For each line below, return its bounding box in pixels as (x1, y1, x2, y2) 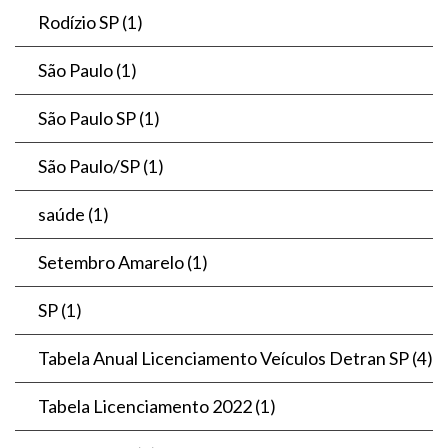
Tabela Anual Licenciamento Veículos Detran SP (38, 346, 409, 369)
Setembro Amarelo (38, 250, 184, 273)
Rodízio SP (38, 10, 119, 33)
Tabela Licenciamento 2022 (38, 394, 252, 417)
